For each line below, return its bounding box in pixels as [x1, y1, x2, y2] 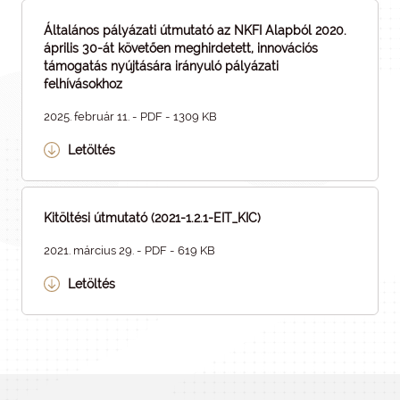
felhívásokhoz [44, 77, 122, 91]
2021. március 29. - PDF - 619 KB [44, 244, 215, 257]
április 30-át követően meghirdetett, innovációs [44, 41, 318, 55]
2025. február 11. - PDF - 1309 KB [44, 110, 217, 123]
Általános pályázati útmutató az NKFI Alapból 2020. [44, 23, 346, 37]
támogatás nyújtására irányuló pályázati [44, 59, 279, 73]
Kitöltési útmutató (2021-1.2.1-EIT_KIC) [44, 211, 261, 225]
